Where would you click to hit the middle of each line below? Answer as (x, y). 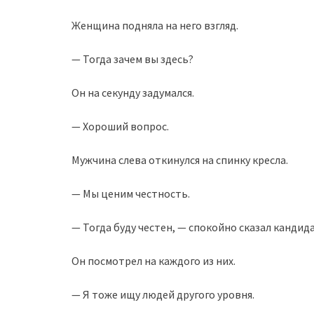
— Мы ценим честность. (131, 193)
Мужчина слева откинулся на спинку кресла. (180, 160)
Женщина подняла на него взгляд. (155, 25)
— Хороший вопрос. (120, 126)
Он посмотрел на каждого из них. (153, 261)
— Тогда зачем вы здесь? (132, 59)
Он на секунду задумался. (133, 93)
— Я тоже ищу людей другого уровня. (163, 294)
